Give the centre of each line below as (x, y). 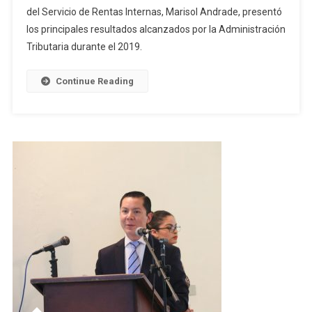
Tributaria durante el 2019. (84, 47)
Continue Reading (94, 81)
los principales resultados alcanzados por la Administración (156, 30)
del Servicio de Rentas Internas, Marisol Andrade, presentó (154, 12)
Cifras (130, 45)
